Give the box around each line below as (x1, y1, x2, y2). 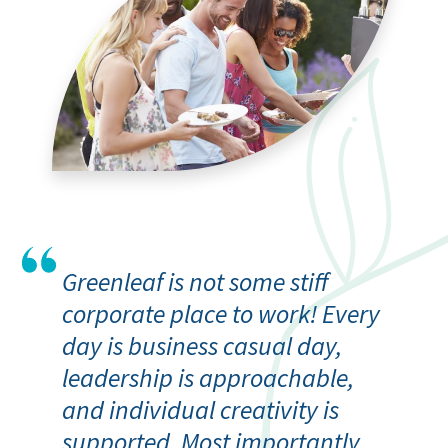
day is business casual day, (62, 328, 342, 362)
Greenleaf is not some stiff (62, 264, 328, 298)
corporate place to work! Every (62, 296, 380, 330)
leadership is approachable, (62, 360, 354, 394)
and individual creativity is (62, 392, 339, 426)
